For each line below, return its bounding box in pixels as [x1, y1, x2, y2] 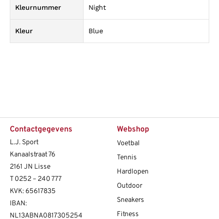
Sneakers [117, 196, 144, 205]
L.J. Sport [10, 138, 39, 147]
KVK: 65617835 [10, 187, 56, 196]
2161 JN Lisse [10, 163, 50, 172]
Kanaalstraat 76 [10, 151, 55, 159]
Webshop [117, 125, 149, 135]
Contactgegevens [10, 125, 72, 135]
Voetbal [117, 139, 140, 148]
